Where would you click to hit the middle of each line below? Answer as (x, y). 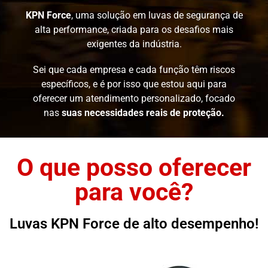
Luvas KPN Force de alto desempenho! (134, 223)
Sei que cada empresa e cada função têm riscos (134, 69)
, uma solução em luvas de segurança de (157, 15)
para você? (134, 192)
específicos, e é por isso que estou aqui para (134, 84)
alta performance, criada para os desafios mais (134, 29)
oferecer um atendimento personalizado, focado (134, 98)
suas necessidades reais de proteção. (143, 112)
